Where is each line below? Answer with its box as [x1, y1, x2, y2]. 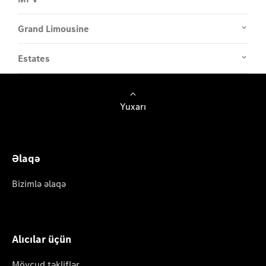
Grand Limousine [18, 23, 89, 35]
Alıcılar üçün [12, 232, 71, 246]
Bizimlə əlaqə [12, 178, 66, 190]
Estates [18, 52, 50, 65]
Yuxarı [120, 100, 146, 113]
